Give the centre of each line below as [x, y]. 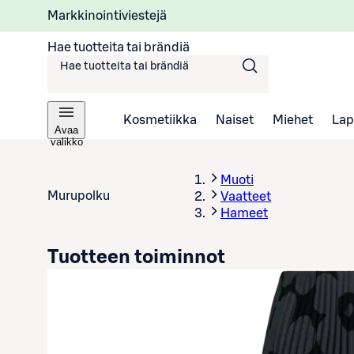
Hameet [244, 213]
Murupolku [79, 196]
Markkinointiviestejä [107, 15]
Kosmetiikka [160, 120]
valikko [66, 142]
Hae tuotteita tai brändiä [119, 47]
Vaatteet [246, 197]
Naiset [235, 120]
